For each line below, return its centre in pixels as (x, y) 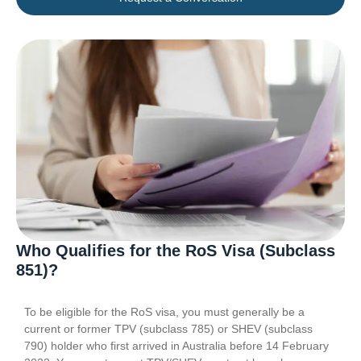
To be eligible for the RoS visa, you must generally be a (164, 311)
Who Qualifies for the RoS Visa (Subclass (176, 250)
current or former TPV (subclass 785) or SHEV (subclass (168, 328)
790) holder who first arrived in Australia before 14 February (176, 345)
